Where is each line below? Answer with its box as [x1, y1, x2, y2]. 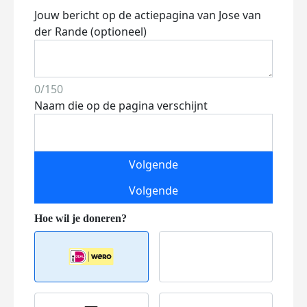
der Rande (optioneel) [34, 24, 147, 39]
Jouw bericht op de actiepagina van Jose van [34, 8, 261, 23]
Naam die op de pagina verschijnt [34, 98, 208, 113]
